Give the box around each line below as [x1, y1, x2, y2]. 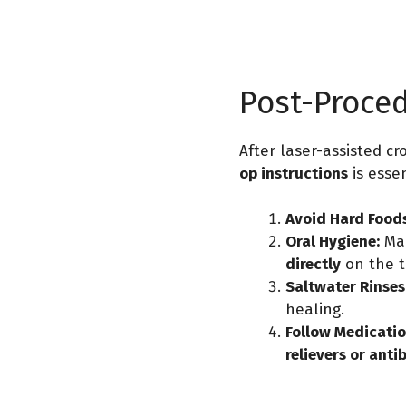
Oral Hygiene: [285, 232, 380, 251]
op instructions [239, 163, 348, 183]
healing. [285, 300, 344, 319]
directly [285, 255, 341, 274]
